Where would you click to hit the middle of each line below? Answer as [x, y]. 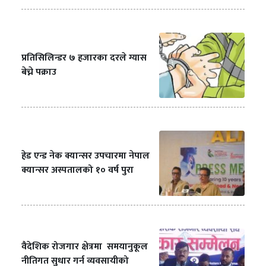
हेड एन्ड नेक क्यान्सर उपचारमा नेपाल [85, 156]
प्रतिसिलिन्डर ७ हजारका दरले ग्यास [84, 58]
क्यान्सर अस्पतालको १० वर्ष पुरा [77, 170]
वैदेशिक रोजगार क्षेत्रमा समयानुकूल [85, 247]
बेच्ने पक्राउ [39, 72]
